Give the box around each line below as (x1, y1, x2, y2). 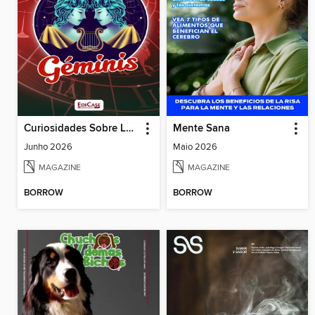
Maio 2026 (172, 141, 217, 153)
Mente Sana (172, 122, 230, 135)
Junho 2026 (24, 141, 72, 153)
